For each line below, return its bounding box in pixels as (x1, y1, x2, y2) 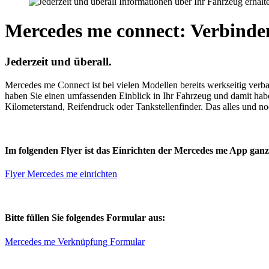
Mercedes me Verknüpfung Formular (5, 236, 145, 247)
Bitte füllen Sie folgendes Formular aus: (5, 213, 165, 223)
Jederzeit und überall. (5, 55, 112, 68)
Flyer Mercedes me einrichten (5, 169, 117, 180)
